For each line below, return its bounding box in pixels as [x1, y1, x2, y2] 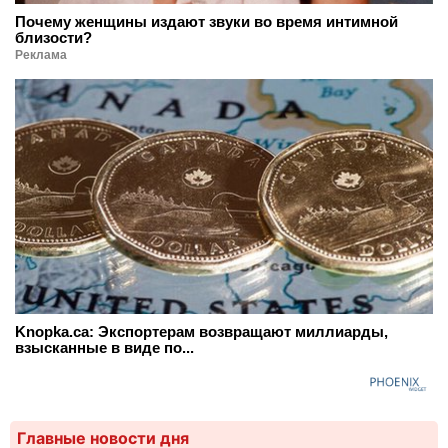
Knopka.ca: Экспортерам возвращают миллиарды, [15, 323, 388, 341]
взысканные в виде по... [15, 339, 194, 357]
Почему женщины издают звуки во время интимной [15, 13, 398, 31]
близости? [15, 29, 92, 47]
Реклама [15, 48, 67, 63]
